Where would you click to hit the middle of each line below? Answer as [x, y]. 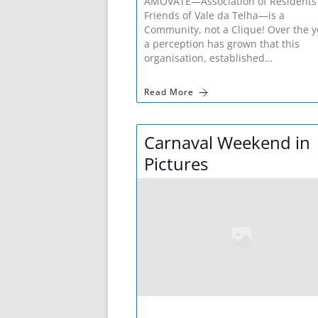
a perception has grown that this [222, 44]
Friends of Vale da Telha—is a [214, 16]
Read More [169, 92]
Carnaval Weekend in [227, 143]
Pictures [176, 164]
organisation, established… [208, 58]
